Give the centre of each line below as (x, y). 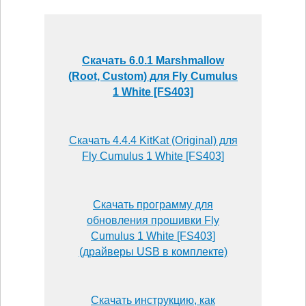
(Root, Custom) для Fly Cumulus (153, 76)
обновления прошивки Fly (153, 220)
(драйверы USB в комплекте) (153, 251)
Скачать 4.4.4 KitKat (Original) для (153, 140)
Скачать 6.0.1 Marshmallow (153, 60)
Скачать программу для (153, 204)
